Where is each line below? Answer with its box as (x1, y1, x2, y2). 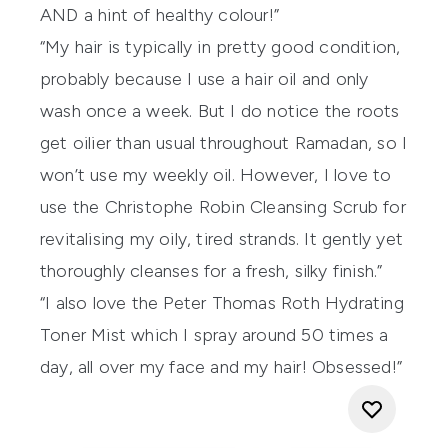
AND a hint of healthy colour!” (40, 3, 279, 26)
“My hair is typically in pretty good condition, (40, 35, 401, 58)
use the (40, 195, 105, 218)
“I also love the (40, 291, 164, 314)
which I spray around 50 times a (126, 323, 389, 346)
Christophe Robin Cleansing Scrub (104, 195, 379, 218)
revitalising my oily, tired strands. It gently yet (40, 227, 404, 250)
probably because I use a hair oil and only (40, 67, 369, 90)
